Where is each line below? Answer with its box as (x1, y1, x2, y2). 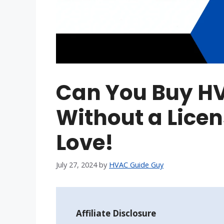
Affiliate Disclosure (76, 207, 156, 219)
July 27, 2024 (56, 159, 97, 169)
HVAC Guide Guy (109, 159, 163, 169)
